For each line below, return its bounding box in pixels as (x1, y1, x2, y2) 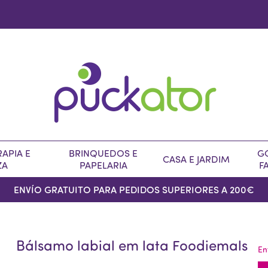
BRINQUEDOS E (69, 147, 138, 159)
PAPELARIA (79, 159, 127, 171)
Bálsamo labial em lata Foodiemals (16, 236, 248, 254)
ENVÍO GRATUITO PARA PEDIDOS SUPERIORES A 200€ (13, 183, 254, 196)
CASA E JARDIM (163, 153, 230, 165)
